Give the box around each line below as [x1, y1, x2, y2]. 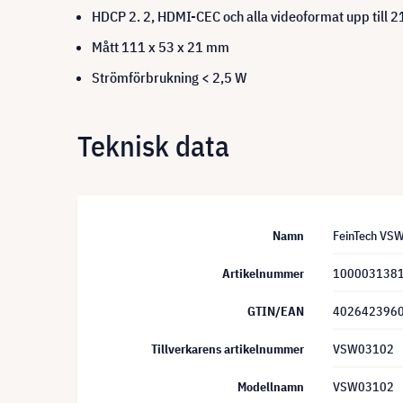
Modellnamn [237, 379, 304, 395]
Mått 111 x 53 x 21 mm [92, 38, 229, 56]
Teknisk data [77, 126, 229, 165]
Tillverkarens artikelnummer [151, 341, 304, 357]
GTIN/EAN [247, 303, 304, 319]
